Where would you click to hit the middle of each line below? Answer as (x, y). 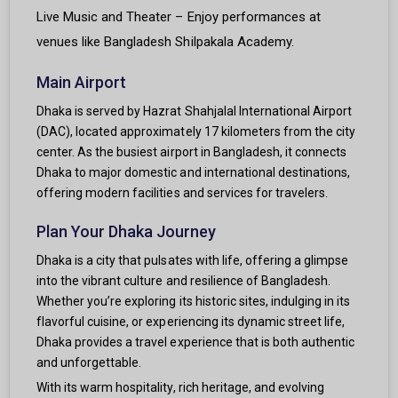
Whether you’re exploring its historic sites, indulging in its (194, 302)
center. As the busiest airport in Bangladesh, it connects (192, 152)
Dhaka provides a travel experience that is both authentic (196, 342)
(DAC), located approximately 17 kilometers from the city (196, 132)
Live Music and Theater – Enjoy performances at (179, 17)
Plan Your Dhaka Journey (127, 232)
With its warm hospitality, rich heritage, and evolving (181, 388)
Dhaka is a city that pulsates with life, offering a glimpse (193, 261)
